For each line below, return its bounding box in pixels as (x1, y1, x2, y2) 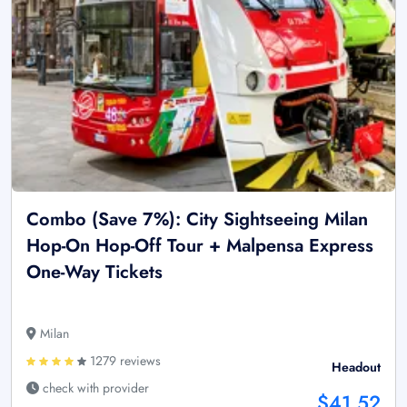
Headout (332, 357, 381, 376)
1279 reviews (86, 351, 161, 370)
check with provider (39, 378, 149, 397)
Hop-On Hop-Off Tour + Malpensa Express (26, 232, 373, 259)
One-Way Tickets (26, 258, 163, 285)
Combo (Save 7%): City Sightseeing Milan (26, 205, 368, 233)
